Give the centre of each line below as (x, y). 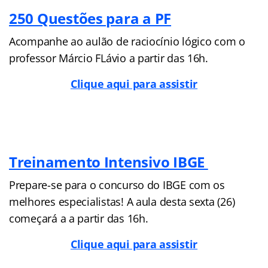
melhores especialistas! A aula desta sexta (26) (122, 201)
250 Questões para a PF (90, 18)
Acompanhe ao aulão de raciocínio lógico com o (127, 41)
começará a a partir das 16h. (79, 218)
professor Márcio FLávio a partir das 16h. (109, 58)
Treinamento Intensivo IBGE (109, 162)
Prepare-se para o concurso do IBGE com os (117, 185)
